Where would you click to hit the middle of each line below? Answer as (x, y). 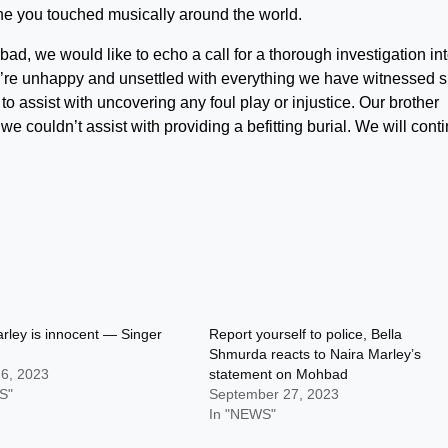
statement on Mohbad (279, 374)
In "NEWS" (243, 414)
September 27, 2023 (274, 394)
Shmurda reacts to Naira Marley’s (315, 354)
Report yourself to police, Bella (306, 334)
